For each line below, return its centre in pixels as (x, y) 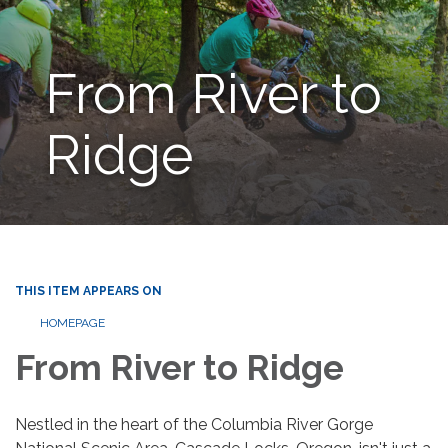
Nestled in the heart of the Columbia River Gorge (194, 424)
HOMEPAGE (72, 322)
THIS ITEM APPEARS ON (88, 290)
